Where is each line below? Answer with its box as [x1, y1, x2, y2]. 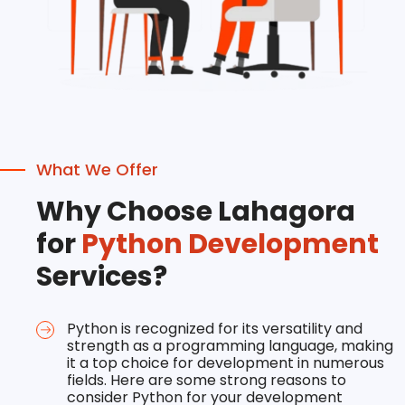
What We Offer [36, 157, 158, 181]
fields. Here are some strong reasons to [67, 369, 346, 391]
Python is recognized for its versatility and [67, 317, 363, 339]
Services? [36, 257, 167, 296]
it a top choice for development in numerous [67, 352, 384, 373]
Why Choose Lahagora [36, 192, 355, 231]
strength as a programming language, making [67, 334, 393, 356]
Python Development [81, 224, 379, 263]
